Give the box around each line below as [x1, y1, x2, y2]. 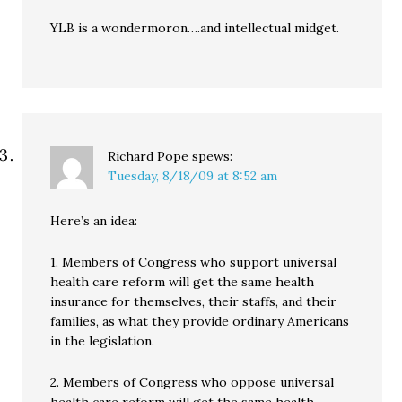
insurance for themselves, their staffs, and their [50, 293, 337, 310]
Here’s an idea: [50, 213, 138, 229]
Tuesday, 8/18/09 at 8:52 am [108, 168, 278, 184]
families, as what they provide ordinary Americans [50, 313, 350, 329]
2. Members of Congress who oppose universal [50, 374, 335, 390]
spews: [192, 148, 233, 164]
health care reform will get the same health [50, 274, 315, 290]
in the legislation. [50, 333, 155, 349]
